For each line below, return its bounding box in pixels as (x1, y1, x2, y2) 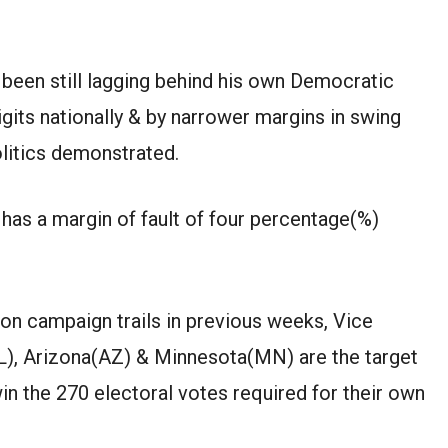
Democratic (285, 68, 394, 93)
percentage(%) (250, 206, 379, 231)
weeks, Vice (262, 308, 373, 333)
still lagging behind (45, 68, 218, 93)
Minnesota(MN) (154, 344, 294, 369)
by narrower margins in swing (141, 104, 401, 129)
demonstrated (51, 140, 175, 165)
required (233, 380, 307, 405)
